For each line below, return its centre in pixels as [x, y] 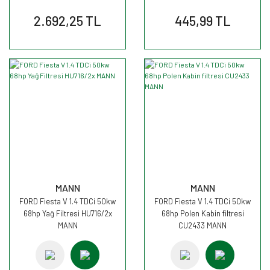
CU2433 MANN [202, 225]
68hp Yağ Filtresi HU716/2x [67, 213]
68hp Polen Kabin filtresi [202, 213]
